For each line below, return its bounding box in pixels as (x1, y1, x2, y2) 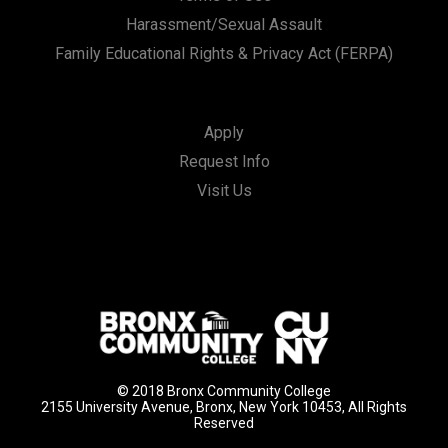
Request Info (178, 152, 270, 172)
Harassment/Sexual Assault (126, 15, 322, 35)
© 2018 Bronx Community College (117, 382, 331, 399)
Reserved (194, 414, 254, 431)
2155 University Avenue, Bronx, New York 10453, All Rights (41, 398, 407, 415)
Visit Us (196, 181, 252, 201)
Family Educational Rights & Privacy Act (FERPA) (55, 44, 393, 64)
